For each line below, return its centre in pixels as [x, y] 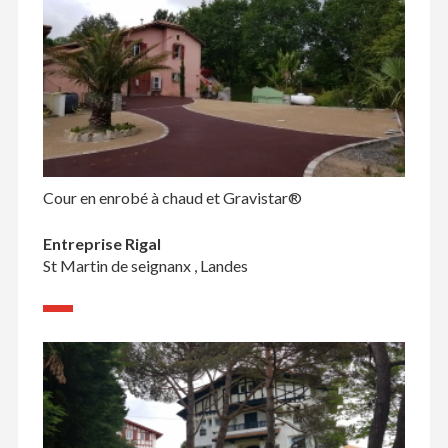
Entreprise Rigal [101, 244]
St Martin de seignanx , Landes [145, 266]
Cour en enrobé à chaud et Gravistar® [172, 198]
